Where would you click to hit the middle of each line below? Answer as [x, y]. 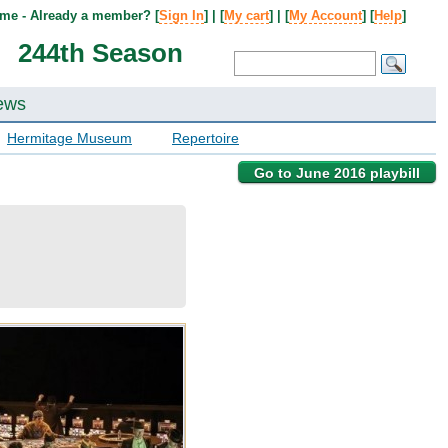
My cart [246, 15]
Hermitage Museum [69, 138]
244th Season [100, 53]
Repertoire [205, 138]
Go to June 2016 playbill [337, 173]
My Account [325, 15]
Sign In [181, 15]
